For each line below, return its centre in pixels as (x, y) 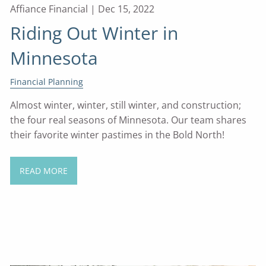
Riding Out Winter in (94, 33)
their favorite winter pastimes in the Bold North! (118, 135)
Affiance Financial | (54, 9)
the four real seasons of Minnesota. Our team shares (129, 120)
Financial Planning (47, 81)
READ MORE (43, 170)
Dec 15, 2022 (126, 9)
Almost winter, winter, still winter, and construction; (126, 105)
